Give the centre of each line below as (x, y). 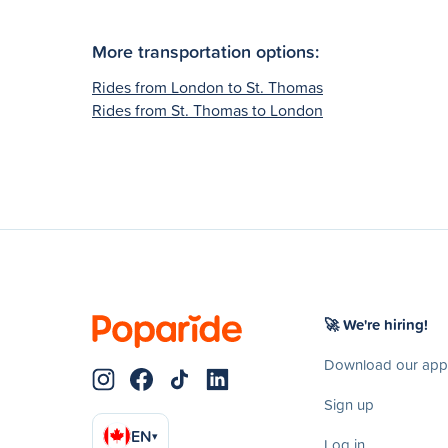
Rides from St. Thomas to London (207, 109)
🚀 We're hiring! (376, 324)
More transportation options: (205, 50)
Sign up (349, 404)
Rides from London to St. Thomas (207, 86)
